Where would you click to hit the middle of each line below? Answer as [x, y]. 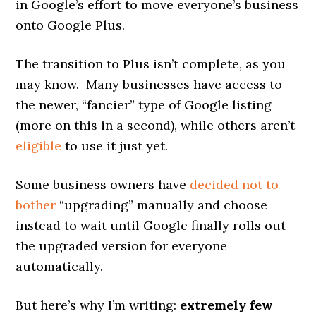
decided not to [235, 184]
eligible [39, 145]
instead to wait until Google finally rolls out [151, 225]
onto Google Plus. [71, 25]
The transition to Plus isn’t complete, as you [151, 63]
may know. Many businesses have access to [149, 84]
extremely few [227, 305]
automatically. [60, 266]
